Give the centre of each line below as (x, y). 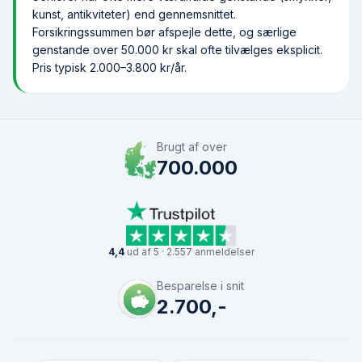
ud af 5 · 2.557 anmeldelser (189, 252)
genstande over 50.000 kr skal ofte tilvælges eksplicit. (177, 50)
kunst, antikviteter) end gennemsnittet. (134, 14)
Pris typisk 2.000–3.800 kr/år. (109, 67)
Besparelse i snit (200, 286)
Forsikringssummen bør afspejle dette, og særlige (164, 32)
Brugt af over (192, 147)
